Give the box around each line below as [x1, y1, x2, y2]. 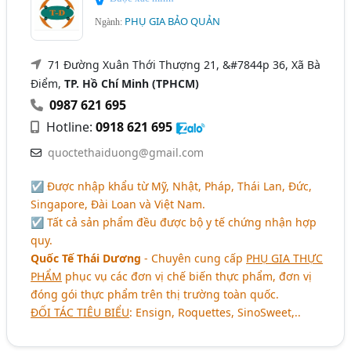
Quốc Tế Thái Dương [31, 251, 142, 266]
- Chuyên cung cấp [141, 251, 247, 266]
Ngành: [95, 16, 125, 27]
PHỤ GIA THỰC [246, 251, 324, 266]
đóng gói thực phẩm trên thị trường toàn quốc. [31, 287, 280, 302]
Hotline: [43, 118, 96, 136]
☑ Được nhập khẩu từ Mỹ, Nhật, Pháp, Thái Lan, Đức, [31, 179, 313, 194]
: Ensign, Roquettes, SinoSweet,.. [129, 305, 302, 320]
